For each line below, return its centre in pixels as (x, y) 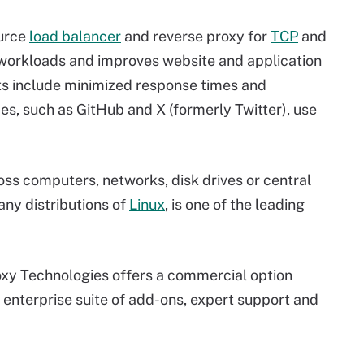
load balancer (75, 36)
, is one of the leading (235, 204)
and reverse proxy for (196, 36)
